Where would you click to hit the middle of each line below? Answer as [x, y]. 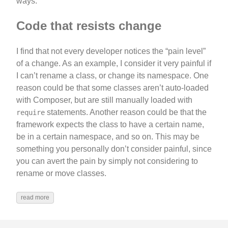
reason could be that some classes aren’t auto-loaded [112, 88]
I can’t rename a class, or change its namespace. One [112, 76]
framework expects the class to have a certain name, [110, 125]
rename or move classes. [61, 174]
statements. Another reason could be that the [126, 112]
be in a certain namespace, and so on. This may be [108, 137]
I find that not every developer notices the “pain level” [111, 51]
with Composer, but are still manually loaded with [104, 100]
